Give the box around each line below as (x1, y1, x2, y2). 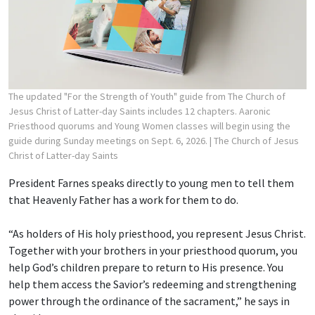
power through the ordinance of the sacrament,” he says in (8, 294, 290, 309)
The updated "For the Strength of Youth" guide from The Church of (8, 90, 285, 103)
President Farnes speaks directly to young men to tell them (8, 176, 294, 191)
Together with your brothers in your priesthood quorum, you (8, 243, 297, 258)
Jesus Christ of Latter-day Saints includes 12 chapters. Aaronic (8, 105, 271, 118)
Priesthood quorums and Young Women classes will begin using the (8, 120, 290, 133)
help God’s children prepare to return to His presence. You (8, 260, 283, 275)
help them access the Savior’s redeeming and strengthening (8, 277, 297, 292)
